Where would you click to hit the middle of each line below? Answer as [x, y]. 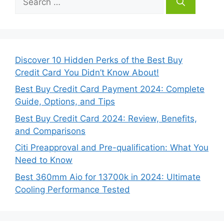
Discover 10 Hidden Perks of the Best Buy [99, 60]
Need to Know [44, 160]
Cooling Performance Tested [72, 189]
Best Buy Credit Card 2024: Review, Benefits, [106, 118]
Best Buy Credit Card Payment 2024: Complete [110, 89]
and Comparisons [50, 131]
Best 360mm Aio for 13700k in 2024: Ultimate [108, 177]
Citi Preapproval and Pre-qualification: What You [112, 148]
